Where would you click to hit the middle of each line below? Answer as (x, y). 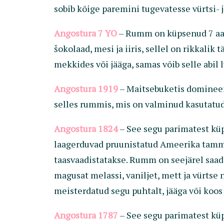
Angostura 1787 (86, 215)
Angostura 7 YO (85, 33)
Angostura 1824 (86, 128)
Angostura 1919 (86, 88)
